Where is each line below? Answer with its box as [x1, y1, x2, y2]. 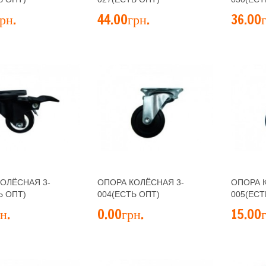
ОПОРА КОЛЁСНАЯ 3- [97, 178, 184, 187]
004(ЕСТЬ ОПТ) [97, 189, 160, 199]
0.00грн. [97, 205, 144, 223]
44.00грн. [97, 10, 150, 28]
